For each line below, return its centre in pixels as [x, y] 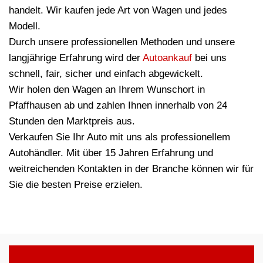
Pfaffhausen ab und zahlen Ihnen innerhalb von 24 [118, 106]
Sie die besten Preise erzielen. [76, 185]
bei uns [209, 58]
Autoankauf [167, 58]
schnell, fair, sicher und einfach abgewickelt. [106, 74]
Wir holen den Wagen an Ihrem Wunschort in [107, 90]
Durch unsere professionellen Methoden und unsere [122, 42]
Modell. [25, 26]
